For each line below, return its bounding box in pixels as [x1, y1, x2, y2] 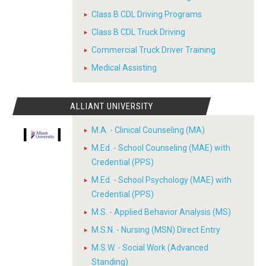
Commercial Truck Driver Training [91, 45, 216, 55]
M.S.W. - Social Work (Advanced [91, 243, 208, 252]
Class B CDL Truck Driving [91, 27, 185, 37]
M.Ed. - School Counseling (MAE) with [91, 143, 230, 153]
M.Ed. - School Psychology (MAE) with [91, 175, 232, 185]
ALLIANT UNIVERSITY [70, 101, 154, 112]
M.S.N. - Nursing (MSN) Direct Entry [91, 225, 220, 235]
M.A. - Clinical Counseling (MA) [91, 125, 205, 135]
